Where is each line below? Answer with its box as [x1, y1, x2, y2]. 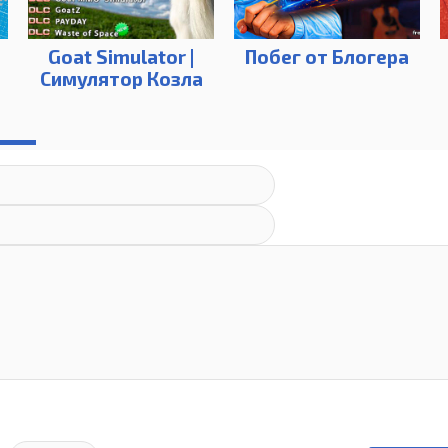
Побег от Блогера [245, 45, 409, 69]
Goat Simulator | [48, 45, 194, 69]
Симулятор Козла [39, 67, 203, 91]
